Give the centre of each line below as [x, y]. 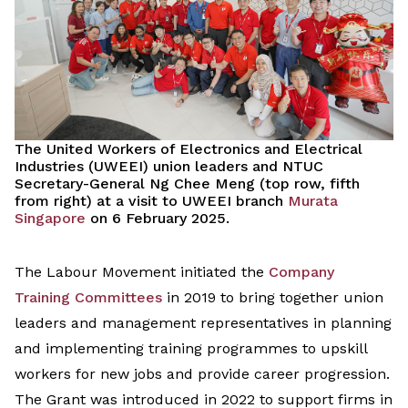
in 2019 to [198, 298]
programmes [252, 349]
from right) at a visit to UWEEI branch [151, 201]
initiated [209, 272]
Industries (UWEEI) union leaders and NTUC [169, 167]
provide [221, 374]
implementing [95, 349]
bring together [291, 298]
